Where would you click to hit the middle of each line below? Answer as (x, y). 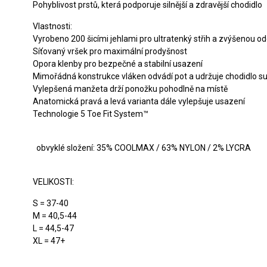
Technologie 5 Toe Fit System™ (91, 114)
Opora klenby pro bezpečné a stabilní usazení (118, 64)
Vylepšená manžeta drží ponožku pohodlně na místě (130, 89)
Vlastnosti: (52, 26)
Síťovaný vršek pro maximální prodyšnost (110, 51)
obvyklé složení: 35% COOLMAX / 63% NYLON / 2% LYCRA (142, 148)
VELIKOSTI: (53, 182)
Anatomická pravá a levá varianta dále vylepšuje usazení (139, 101)
